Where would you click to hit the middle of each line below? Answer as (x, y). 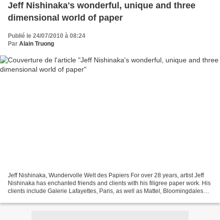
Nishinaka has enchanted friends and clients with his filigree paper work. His (109, 183)
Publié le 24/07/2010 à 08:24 (47, 36)
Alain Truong (37, 44)
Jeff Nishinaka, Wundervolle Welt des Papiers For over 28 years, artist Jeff (106, 175)
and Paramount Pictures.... (43, 199)
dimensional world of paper (65, 18)
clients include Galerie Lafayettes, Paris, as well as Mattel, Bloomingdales (106, 191)
